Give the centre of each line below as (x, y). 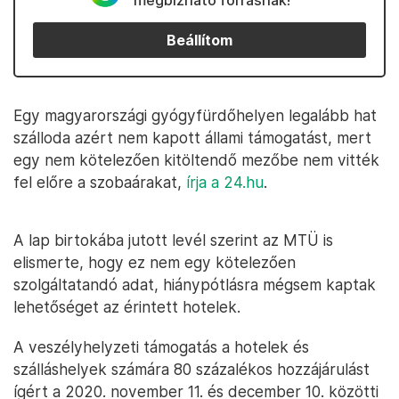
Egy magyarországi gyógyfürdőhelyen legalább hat (195, 115)
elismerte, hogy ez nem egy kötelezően (155, 262)
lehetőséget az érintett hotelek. (127, 307)
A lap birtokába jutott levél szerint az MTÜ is (173, 240)
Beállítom (199, 40)
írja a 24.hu (225, 182)
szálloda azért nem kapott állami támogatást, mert (192, 138)
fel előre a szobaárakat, (100, 182)
